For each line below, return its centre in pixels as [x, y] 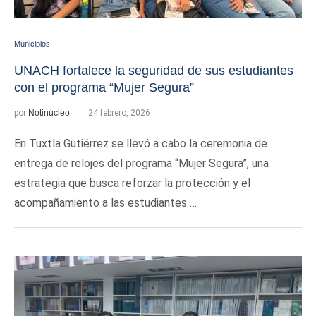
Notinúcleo [49, 113]
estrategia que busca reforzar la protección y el [132, 183]
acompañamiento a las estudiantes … [105, 203]
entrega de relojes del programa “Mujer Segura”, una [141, 163]
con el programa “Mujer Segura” [104, 87]
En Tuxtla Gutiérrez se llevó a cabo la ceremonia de [141, 144]
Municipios [32, 44]
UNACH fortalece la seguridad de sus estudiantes [154, 71]
